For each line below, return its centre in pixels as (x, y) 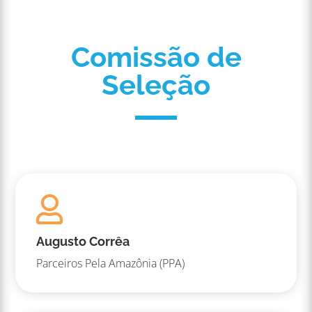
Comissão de (156, 57)
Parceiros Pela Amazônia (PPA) (111, 264)
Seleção (156, 85)
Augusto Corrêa (83, 242)
